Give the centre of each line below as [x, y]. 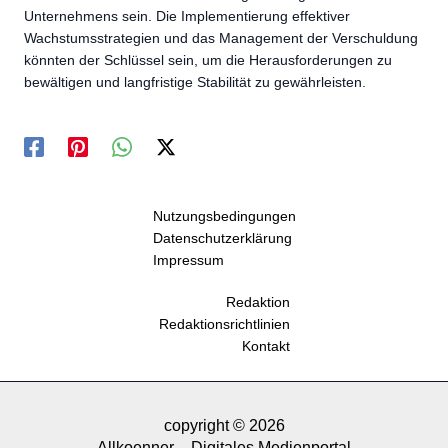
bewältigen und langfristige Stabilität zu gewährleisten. [195, 81]
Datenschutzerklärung [222, 238]
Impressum [188, 260]
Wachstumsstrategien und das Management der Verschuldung [221, 37]
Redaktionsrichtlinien [224, 324]
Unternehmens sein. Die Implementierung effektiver [187, 15]
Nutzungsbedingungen [224, 216]
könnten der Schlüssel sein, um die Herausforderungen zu [208, 59]
